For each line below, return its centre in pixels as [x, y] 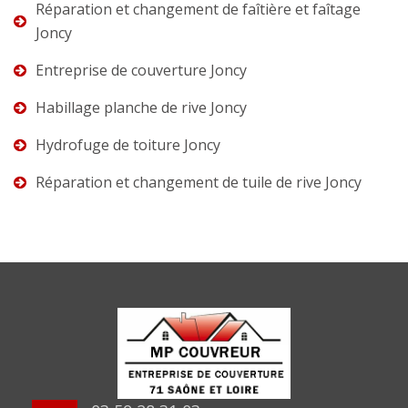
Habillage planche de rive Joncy [141, 107]
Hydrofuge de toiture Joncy [128, 144]
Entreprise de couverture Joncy [141, 70]
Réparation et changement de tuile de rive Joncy [199, 182]
